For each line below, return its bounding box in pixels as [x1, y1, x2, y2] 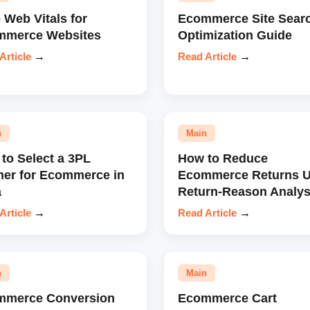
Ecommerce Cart [177, 290, 277, 305]
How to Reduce [177, 150, 268, 165]
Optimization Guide [177, 27, 292, 42]
